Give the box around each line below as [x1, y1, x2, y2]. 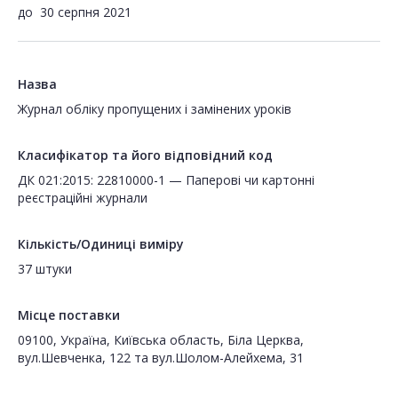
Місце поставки [18, 306, 120, 324]
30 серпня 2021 [40, 4, 131, 21]
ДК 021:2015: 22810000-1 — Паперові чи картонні [18, 171, 314, 189]
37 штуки [18, 260, 72, 278]
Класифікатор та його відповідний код [18, 147, 273, 164]
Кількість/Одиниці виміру [18, 235, 184, 253]
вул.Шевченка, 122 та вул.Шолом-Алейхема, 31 [18, 349, 304, 367]
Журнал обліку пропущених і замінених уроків [18, 100, 291, 118]
